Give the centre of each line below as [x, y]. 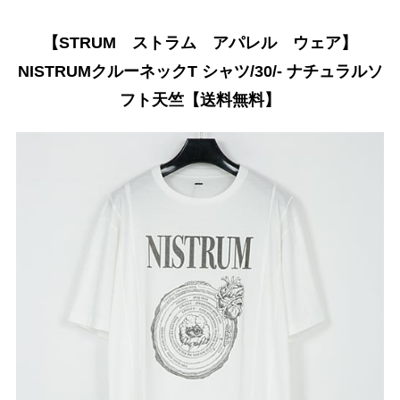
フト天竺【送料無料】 [200, 100]
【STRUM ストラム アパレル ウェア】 [200, 43]
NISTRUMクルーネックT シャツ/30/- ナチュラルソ [200, 71]
